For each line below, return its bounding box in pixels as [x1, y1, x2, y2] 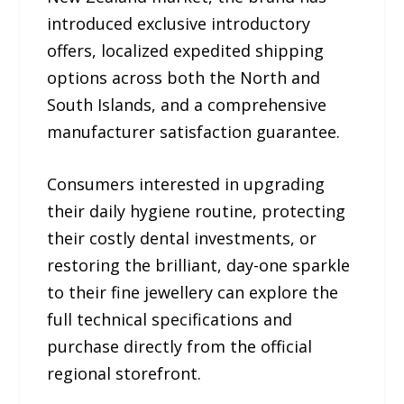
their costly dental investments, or [47, 227, 317, 250]
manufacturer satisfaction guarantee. [47, 120, 341, 142]
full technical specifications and [47, 308, 293, 331]
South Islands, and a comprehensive [47, 93, 327, 115]
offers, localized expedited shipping [47, 39, 325, 61]
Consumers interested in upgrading [47, 173, 326, 196]
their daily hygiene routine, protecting [47, 200, 346, 223]
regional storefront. [47, 363, 202, 385]
